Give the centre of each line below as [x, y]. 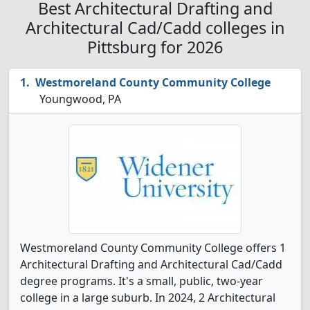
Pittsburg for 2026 [155, 47]
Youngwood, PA [79, 99]
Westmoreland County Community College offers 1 [153, 248]
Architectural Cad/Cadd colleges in [155, 28]
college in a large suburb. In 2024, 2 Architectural [148, 298]
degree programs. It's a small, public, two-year [142, 281]
